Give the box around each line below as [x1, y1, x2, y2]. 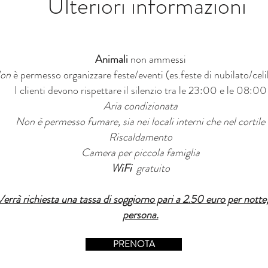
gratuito [136, 160, 170, 176]
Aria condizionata [103, 98, 178, 114]
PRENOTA [112, 237, 155, 251]
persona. [122, 207, 159, 223]
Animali [95, 51, 130, 67]
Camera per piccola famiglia [81, 145, 200, 160]
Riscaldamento [108, 129, 172, 145]
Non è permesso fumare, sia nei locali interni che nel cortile [16, 114, 265, 129]
